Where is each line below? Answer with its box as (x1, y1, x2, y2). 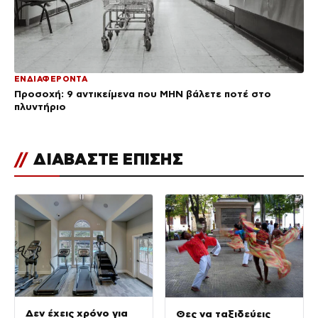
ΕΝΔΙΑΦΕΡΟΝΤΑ (14, 74, 88, 83)
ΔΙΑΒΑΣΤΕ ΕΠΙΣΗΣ (29, 150, 183, 168)
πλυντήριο (14, 100, 66, 112)
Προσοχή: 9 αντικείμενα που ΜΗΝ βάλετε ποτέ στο (14, 87, 271, 99)
